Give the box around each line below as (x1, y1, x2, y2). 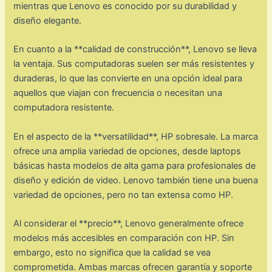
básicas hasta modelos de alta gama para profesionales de (13, 160, 256, 171)
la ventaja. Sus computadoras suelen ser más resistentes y (13, 58, 255, 70)
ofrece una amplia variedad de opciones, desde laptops (13, 145, 242, 157)
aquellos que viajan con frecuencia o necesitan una (13, 87, 223, 99)
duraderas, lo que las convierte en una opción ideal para (13, 73, 243, 84)
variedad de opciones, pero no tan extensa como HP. (13, 189, 234, 200)
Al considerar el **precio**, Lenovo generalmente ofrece (13, 217, 244, 229)
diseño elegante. (13, 15, 82, 26)
